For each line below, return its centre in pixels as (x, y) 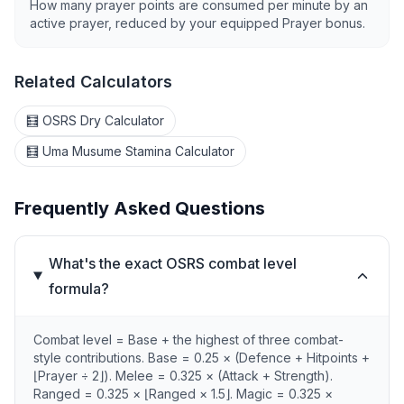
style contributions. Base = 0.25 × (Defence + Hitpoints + (202, 358)
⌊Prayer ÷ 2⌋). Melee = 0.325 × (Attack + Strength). (183, 376)
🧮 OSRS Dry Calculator (95, 120)
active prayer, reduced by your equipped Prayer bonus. (197, 23)
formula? (78, 289)
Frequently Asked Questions (140, 208)
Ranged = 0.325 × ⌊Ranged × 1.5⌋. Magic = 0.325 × (183, 394)
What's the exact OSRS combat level (172, 263)
